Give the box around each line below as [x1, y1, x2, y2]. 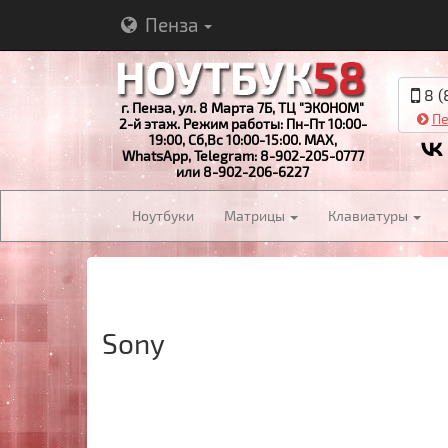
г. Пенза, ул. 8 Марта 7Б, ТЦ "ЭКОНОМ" [121, 98, 364, 116]
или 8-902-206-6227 [176, 162, 309, 180]
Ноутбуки [132, 207, 194, 224]
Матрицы [224, 207, 288, 224]
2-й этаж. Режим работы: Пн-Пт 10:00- [118, 114, 367, 132]
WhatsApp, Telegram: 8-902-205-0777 [121, 146, 364, 164]
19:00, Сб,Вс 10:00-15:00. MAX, [148, 130, 337, 148]
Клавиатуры [328, 207, 411, 224]
